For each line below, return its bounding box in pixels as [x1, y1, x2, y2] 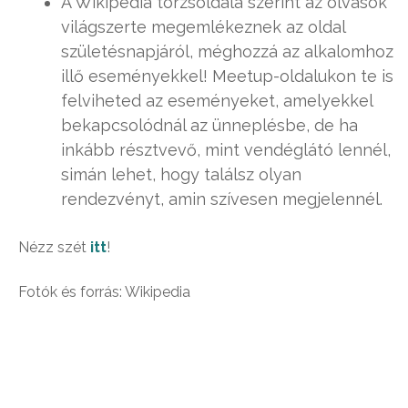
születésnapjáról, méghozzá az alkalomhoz [61, 41, 393, 61]
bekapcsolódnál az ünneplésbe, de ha [61, 115, 358, 135]
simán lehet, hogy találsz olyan [61, 164, 301, 184]
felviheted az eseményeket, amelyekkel [61, 90, 372, 110]
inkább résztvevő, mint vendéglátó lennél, [61, 139, 391, 159]
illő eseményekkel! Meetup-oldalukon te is [61, 66, 393, 86]
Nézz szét [18, 238, 90, 256]
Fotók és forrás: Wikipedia [18, 282, 190, 301]
